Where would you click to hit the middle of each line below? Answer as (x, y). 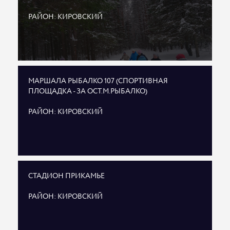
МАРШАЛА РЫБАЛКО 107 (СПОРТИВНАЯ (98, 81)
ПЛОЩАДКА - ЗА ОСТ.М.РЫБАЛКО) (88, 92)
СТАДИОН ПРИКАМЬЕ (66, 176)
